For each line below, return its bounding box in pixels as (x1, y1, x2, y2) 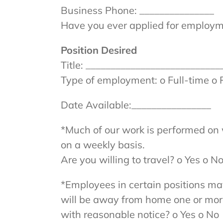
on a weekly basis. (60, 138, 145, 151)
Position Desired (60, 44, 137, 56)
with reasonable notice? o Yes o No (60, 208, 219, 221)
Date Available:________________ (60, 99, 211, 111)
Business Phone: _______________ (60, 4, 214, 16)
